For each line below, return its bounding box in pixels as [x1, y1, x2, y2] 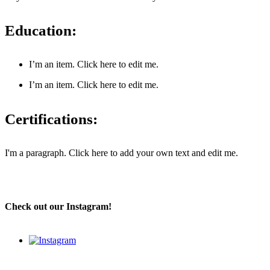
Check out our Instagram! [5, 201, 111, 212]
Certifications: [5, 110, 98, 127]
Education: [5, 22, 77, 39]
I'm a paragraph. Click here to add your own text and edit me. [5, 147, 238, 158]
